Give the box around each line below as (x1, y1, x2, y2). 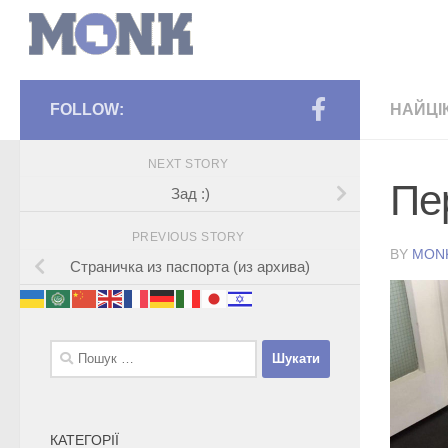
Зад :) (170, 184, 210, 202)
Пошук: (49, 341, 99, 359)
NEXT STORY (147, 157, 233, 171)
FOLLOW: (50, 101, 124, 118)
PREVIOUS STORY (131, 229, 249, 244)
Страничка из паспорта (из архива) (70, 257, 310, 275)
